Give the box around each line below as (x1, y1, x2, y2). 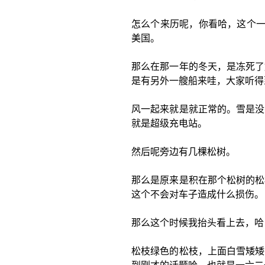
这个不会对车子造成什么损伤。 (131, 189, 264, 199)
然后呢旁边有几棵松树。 (131, 147, 235, 157)
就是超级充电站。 (131, 118, 207, 128)
